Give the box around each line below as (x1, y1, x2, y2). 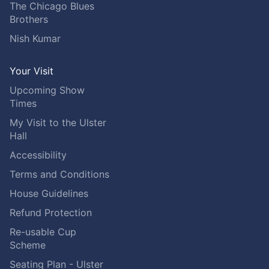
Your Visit (10, 64, 53, 77)
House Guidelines (10, 187, 88, 199)
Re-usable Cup (10, 225, 76, 238)
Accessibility (10, 148, 67, 161)
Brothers (10, 13, 48, 25)
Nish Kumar (10, 32, 61, 44)
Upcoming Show (10, 83, 85, 96)
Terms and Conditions (10, 168, 109, 180)
